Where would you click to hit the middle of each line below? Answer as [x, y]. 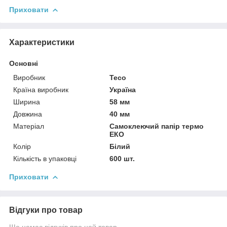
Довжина [28, 114]
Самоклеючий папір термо [157, 126]
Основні [24, 63]
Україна [123, 89]
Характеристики [42, 42]
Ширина [27, 102]
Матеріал [29, 126]
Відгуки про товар [46, 210]
